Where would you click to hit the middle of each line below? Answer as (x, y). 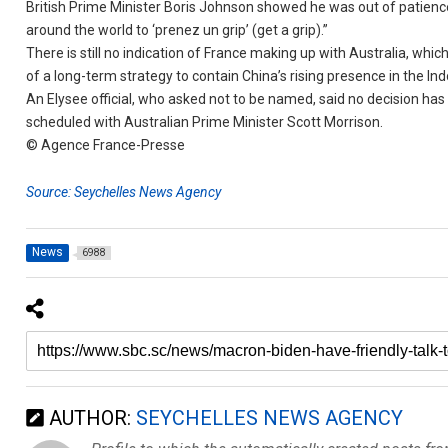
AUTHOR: (90, 417)
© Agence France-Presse (106, 145)
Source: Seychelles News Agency (124, 191)
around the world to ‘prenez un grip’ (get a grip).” (177, 30)
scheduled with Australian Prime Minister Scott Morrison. (205, 122)
